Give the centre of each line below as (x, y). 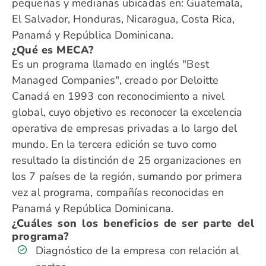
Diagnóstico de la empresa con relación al (137, 251)
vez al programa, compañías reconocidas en (118, 192)
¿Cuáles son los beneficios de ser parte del (133, 223)
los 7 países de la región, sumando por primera (127, 176)
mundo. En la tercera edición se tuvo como (115, 144)
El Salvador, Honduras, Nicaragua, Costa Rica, (123, 19)
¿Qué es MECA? (53, 50)
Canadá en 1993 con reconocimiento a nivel (118, 96)
